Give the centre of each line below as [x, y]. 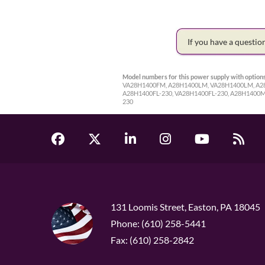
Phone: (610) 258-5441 [158, 224]
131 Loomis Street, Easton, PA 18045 [185, 207]
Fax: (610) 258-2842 [152, 240]
